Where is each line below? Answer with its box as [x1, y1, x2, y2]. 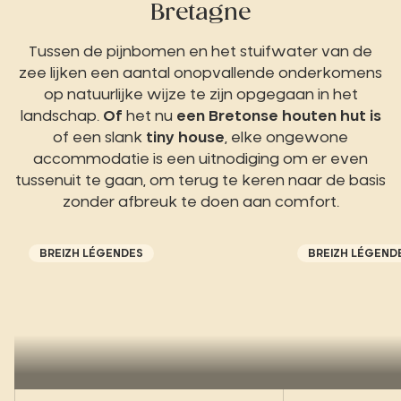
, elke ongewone [225, 131, 348, 146]
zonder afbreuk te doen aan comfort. [62, 195, 339, 210]
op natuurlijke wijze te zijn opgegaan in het [43, 88, 358, 103]
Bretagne [150, 3, 251, 25]
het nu [122, 109, 176, 124]
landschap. [20, 109, 103, 124]
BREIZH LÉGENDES [39, 248, 143, 260]
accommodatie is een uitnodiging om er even [33, 152, 368, 167]
